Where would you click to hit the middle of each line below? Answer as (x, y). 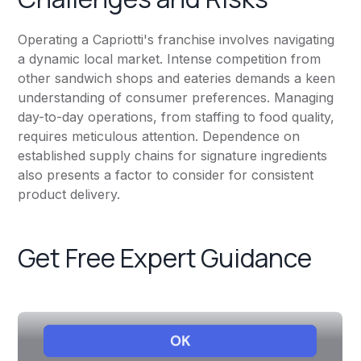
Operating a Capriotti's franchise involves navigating (176, 40)
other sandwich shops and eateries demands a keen (177, 79)
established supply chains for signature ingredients (173, 156)
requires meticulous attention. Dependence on (159, 137)
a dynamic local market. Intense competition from (170, 59)
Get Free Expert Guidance (165, 258)
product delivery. (69, 195)
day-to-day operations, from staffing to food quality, (176, 117)
